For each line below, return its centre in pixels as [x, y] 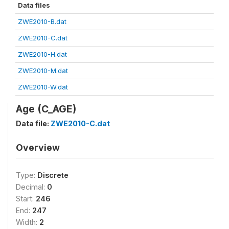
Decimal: [31, 187]
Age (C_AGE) [46, 109]
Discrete [53, 175]
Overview [38, 147]
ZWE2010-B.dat [42, 21]
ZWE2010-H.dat [42, 54]
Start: [26, 198]
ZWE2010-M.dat [43, 70]
